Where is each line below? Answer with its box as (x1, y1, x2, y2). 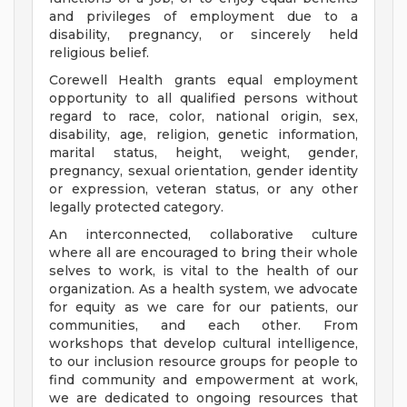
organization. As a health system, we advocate (49, 281, 358, 298)
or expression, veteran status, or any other (49, 181, 358, 198)
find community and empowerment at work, (49, 372, 358, 389)
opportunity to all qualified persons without (49, 90, 358, 107)
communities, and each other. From (49, 317, 358, 334)
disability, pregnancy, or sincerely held (49, 26, 358, 44)
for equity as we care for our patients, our (49, 299, 358, 316)
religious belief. (49, 45, 149, 62)
